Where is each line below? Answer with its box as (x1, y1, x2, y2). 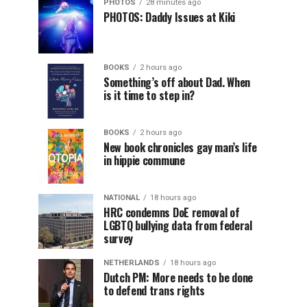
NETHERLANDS (103, 258, 160, 267)
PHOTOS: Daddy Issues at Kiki (103, 9, 236, 25)
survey (103, 230, 134, 247)
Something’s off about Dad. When (103, 74, 251, 90)
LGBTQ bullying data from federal (103, 217, 252, 234)
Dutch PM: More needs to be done (103, 269, 254, 286)
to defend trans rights (103, 282, 205, 299)
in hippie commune (103, 152, 185, 169)
